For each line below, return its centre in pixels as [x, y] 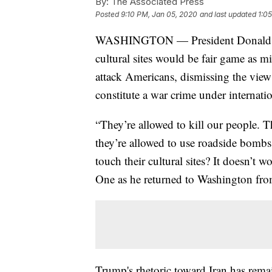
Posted [108, 15]
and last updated [228, 15]
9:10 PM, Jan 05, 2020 [159, 15]
